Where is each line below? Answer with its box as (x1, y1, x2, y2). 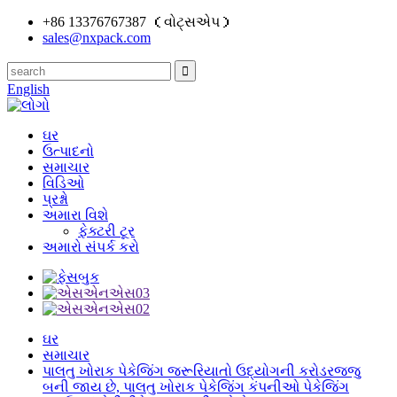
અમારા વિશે (43, 207, 108, 222)
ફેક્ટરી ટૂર (78, 223, 135, 238)
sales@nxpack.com (43, 30, 151, 45)
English (7, 82, 50, 97)
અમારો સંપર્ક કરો (43, 239, 139, 254)
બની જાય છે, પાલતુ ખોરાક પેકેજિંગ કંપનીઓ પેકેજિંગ (43, 379, 349, 394)
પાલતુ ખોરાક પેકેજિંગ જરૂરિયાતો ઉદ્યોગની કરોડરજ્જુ (43, 363, 361, 378)
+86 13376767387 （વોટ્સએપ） (43, 14, 234, 29)
